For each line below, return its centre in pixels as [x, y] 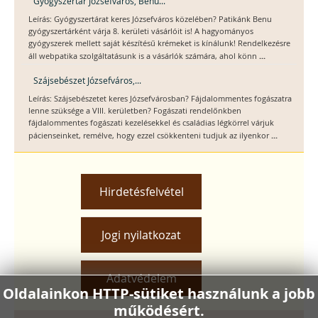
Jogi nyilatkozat [141, 235]
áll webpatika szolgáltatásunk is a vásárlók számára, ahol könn [144, 56]
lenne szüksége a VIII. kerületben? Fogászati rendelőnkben [135, 111]
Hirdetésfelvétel [141, 192]
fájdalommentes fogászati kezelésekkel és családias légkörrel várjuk [151, 123]
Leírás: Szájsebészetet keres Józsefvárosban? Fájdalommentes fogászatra [160, 99]
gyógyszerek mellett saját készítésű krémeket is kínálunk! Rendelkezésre [159, 44]
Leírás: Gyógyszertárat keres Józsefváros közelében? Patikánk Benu [150, 20]
